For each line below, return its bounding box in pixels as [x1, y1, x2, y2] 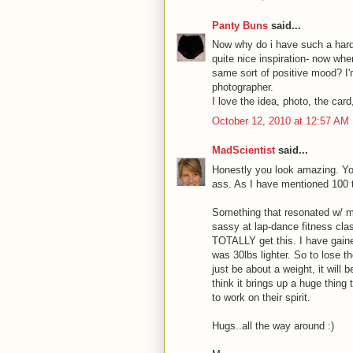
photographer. [212, 81, 273, 94]
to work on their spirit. [212, 291, 310, 303]
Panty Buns [212, 19, 268, 32]
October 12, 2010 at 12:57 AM [212, 114, 349, 127]
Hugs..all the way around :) [212, 319, 334, 332]
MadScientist [212, 144, 275, 157]
